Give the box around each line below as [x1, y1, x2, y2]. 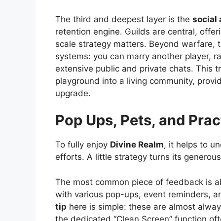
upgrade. [55, 88, 91, 98]
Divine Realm [110, 140, 164, 150]
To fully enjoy [55, 140, 110, 150]
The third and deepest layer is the [55, 14, 192, 24]
